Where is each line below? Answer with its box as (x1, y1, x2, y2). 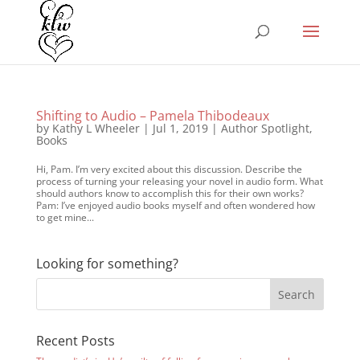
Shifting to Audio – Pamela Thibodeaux (35, 107, 269, 125)
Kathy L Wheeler (51, 121, 140, 136)
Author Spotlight (220, 121, 309, 136)
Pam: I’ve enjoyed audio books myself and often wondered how (35, 198, 315, 212)
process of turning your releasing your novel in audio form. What (35, 174, 323, 188)
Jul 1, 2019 (152, 121, 208, 136)
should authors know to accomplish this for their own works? (35, 186, 304, 200)
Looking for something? (35, 255, 178, 272)
